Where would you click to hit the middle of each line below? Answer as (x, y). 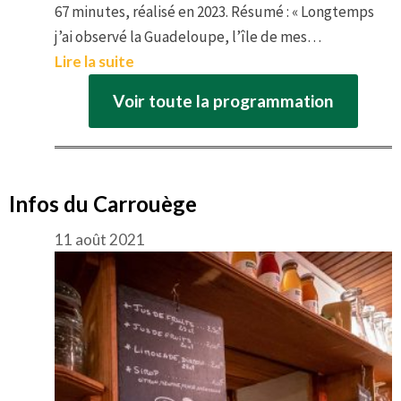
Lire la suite (94, 62)
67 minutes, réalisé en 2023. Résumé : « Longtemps (214, 12)
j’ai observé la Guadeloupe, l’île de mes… (188, 37)
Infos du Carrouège (103, 204)
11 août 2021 (100, 240)
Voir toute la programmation (223, 100)
